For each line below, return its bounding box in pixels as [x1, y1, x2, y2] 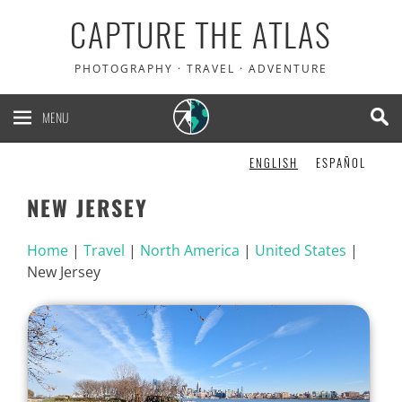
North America [140, 240, 240, 261]
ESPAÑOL [316, 155, 366, 171]
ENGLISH [249, 155, 298, 171]
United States [255, 240, 346, 261]
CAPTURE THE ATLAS [70, 13, 332, 57]
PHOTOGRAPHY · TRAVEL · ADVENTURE [74, 61, 328, 76]
